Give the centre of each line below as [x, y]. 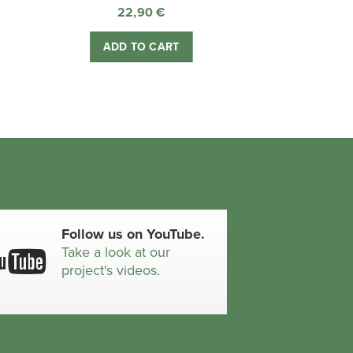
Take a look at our [116, 252]
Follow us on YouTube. [134, 234]
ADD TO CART [141, 47]
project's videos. [111, 270]
